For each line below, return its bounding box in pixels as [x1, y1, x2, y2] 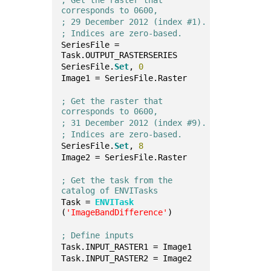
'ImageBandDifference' [66, 207, 168, 217]
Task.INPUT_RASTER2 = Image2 [61, 253, 192, 263]
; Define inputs [61, 230, 134, 240]
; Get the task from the [61, 175, 173, 185]
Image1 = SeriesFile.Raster [61, 73, 188, 83]
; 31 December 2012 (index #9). [61, 118, 207, 128]
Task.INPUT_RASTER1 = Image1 [61, 242, 192, 252]
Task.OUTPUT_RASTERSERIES [61, 50, 178, 60]
